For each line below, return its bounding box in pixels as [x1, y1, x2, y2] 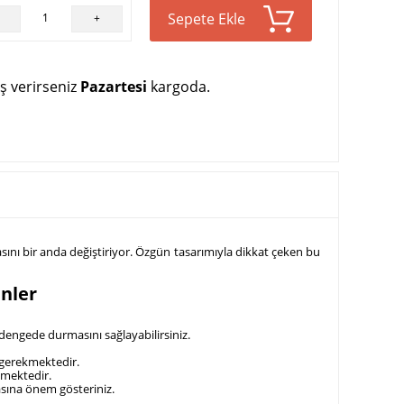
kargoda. [147, 77, 210, 96]
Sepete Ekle [168, 9, 245, 29]
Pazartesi [80, 77, 147, 96]
